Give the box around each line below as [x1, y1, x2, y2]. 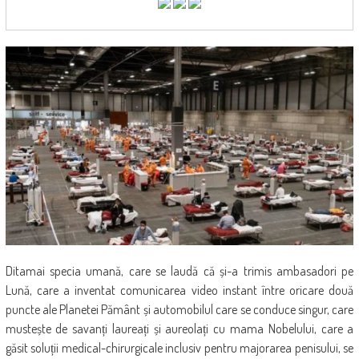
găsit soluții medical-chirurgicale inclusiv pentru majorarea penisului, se [5, 340, 354, 357]
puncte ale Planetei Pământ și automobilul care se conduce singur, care [5, 301, 354, 318]
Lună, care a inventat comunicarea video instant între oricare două [5, 282, 354, 299]
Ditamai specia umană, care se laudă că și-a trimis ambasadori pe [5, 263, 354, 280]
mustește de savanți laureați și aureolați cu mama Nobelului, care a [5, 321, 354, 337]
